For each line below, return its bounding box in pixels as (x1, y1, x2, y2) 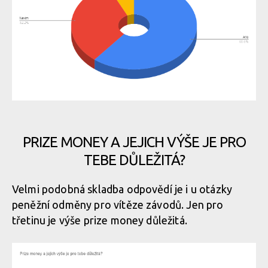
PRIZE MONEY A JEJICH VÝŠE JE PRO (22, 134, 246, 150)
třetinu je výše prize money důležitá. (12, 214, 190, 226)
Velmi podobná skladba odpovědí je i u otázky (12, 183, 233, 195)
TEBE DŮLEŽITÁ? (83, 152, 185, 168)
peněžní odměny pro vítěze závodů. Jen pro (12, 199, 224, 211)
